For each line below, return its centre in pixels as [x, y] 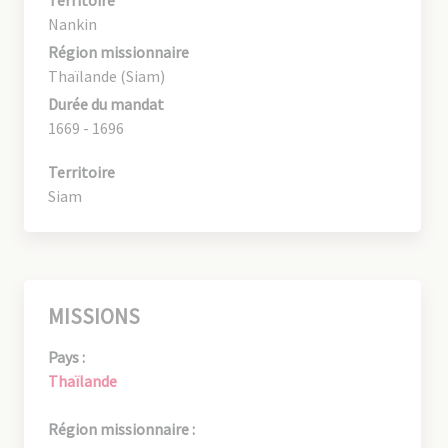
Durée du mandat [106, 103]
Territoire [81, 171]
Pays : [66, 356]
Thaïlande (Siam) [106, 75]
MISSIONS [94, 316]
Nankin [72, 23]
